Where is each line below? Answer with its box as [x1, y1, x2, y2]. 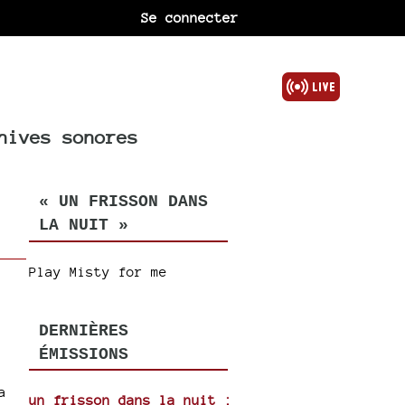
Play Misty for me [29, 263, 168, 279]
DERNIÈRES [38, 321, 128, 340]
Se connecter [141, 10, 240, 25]
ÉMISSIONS [38, 344, 128, 363]
